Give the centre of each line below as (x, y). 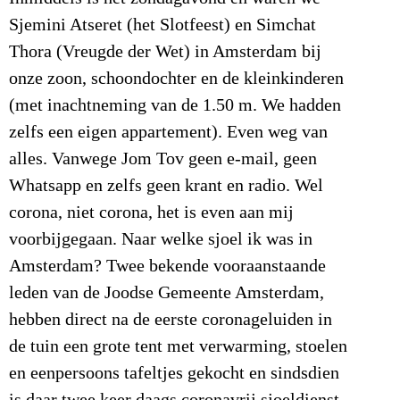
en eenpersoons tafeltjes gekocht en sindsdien (174, 374)
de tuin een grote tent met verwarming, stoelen (178, 347)
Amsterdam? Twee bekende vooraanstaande (167, 267)
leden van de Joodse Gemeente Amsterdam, (167, 293)
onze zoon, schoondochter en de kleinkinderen (176, 79)
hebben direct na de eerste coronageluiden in (171, 320)
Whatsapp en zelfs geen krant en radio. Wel (166, 186)
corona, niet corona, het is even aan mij (151, 213)
